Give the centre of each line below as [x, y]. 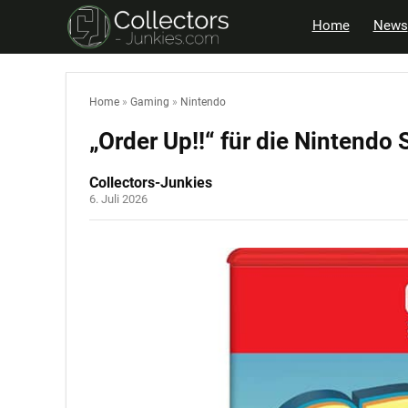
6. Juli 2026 [118, 199]
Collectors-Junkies [151, 183]
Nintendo [203, 102]
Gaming [150, 102]
